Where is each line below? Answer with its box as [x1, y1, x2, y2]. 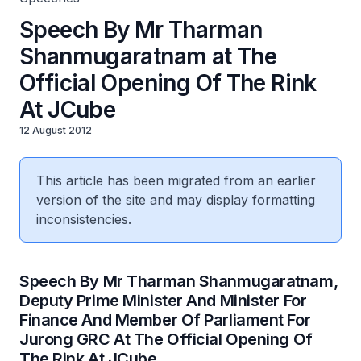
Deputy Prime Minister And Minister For [19, 291, 307, 310]
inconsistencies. [36, 211, 131, 227]
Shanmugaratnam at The [19, 43, 277, 70]
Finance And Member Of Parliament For [19, 310, 311, 330]
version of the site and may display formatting [36, 192, 315, 208]
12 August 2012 [19, 124, 92, 136]
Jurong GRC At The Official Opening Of [19, 330, 313, 349]
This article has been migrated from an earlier [36, 172, 316, 189]
